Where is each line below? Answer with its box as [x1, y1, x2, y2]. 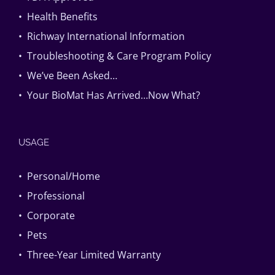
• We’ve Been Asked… [18, 68, 117, 82]
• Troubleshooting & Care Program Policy [18, 48, 211, 63]
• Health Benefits [18, 9, 98, 23]
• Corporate [18, 208, 75, 222]
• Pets [18, 228, 47, 242]
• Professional [18, 188, 85, 203]
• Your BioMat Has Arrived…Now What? [18, 88, 200, 102]
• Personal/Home [18, 169, 100, 183]
